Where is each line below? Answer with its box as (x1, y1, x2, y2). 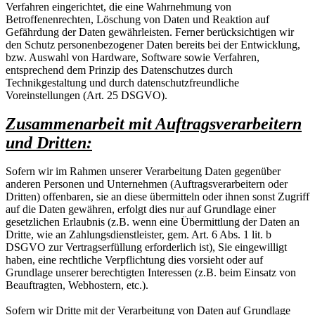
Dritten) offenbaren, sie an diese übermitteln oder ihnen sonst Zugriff (6, 190, 309, 202)
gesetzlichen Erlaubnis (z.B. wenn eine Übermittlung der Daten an (6, 215, 300, 228)
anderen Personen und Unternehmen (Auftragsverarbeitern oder (6, 177, 288, 190)
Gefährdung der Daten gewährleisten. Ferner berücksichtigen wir (6, 25, 294, 38)
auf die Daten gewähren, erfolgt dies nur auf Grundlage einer (6, 202, 276, 215)
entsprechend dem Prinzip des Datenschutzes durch (6, 63, 233, 76)
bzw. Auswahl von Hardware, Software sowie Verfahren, (6, 51, 259, 63)
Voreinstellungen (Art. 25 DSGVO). (6, 89, 167, 101)
